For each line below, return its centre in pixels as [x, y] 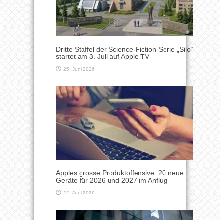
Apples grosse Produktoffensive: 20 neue [120, 173]
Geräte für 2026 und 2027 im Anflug [112, 180]
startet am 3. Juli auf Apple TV [103, 57]
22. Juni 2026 [79, 192]
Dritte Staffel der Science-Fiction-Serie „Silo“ [124, 49]
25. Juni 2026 [79, 69]
